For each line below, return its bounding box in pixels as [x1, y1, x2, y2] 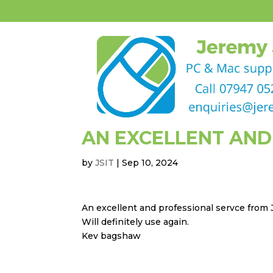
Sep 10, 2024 [122, 157, 179, 168]
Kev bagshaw [82, 230, 141, 241]
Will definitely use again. [82, 216, 190, 227]
